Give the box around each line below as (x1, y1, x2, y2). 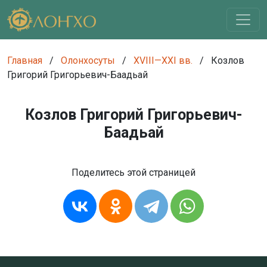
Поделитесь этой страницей (72, 167, 195, 178)
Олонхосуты (61, 55, 115, 66)
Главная (7, 55, 42, 66)
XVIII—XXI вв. (133, 55, 193, 66)
